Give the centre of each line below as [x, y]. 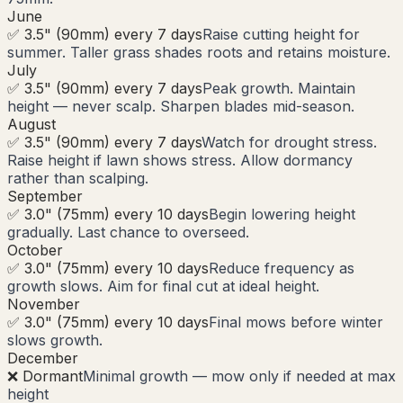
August [31, 124]
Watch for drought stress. [289, 142]
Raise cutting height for [281, 34]
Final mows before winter [296, 322]
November [44, 304]
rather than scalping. [78, 178]
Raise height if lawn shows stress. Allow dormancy [180, 160]
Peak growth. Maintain [279, 88]
